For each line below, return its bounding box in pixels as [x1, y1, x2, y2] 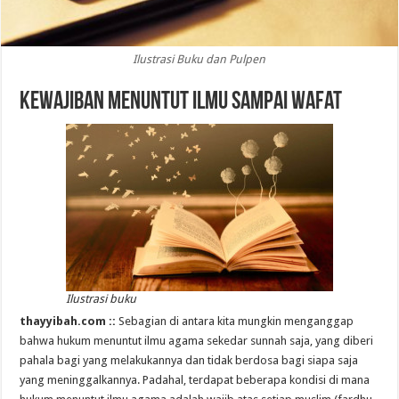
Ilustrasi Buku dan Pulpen [133, 53, 266, 67]
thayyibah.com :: [20, 314, 119, 329]
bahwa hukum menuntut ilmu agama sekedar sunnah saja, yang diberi [20, 334, 374, 348]
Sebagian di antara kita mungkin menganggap [118, 314, 354, 329]
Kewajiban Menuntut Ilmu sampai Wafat [20, 90, 343, 116]
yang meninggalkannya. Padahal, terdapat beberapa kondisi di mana [20, 373, 370, 387]
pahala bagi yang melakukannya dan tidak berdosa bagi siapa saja [20, 354, 359, 368]
